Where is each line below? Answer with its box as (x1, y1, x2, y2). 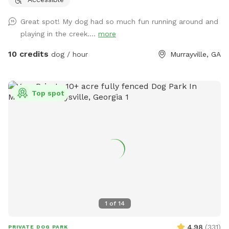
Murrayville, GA (170, 50, 221, 58)
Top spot (32, 88, 64, 97)
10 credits (8, 49, 49, 59)
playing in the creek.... (20, 29, 98, 38)
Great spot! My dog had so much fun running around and (20, 17, 218, 26)
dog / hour (49, 50, 88, 58)
